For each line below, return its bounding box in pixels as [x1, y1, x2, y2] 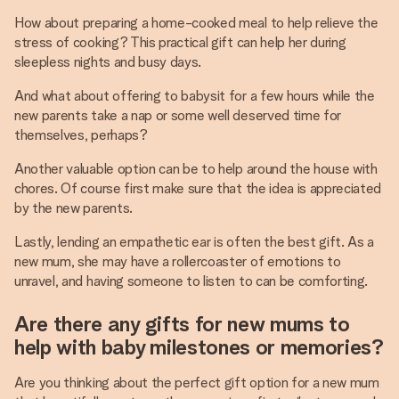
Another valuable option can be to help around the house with [14, 160, 378, 177]
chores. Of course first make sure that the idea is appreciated [14, 180, 382, 197]
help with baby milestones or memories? [14, 334, 384, 360]
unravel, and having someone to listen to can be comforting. [14, 273, 369, 289]
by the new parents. [14, 199, 133, 216]
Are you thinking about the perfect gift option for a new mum [14, 374, 379, 391]
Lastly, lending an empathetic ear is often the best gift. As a [14, 233, 375, 250]
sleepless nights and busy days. [14, 53, 202, 70]
